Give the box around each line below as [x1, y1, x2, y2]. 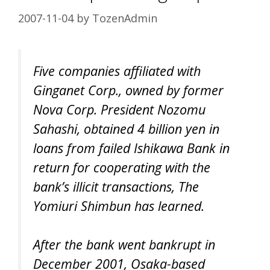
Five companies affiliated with [33, 61, 201, 80]
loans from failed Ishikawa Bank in [33, 139, 230, 157]
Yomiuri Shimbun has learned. [33, 196, 204, 215]
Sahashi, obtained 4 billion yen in [33, 119, 219, 137]
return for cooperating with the [33, 158, 210, 176]
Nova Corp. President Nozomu [33, 100, 206, 118]
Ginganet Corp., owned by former [33, 81, 224, 99]
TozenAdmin [92, 10, 157, 25]
